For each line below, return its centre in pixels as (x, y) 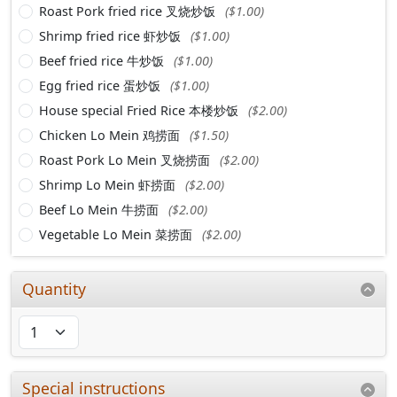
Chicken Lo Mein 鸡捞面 (111, 135)
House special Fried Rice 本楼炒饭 (140, 110)
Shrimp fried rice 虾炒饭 (112, 35)
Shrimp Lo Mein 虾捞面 (109, 184)
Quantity (54, 288)
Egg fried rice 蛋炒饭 (101, 85)
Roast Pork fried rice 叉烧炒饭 (129, 11)
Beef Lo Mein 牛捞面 (101, 209)
